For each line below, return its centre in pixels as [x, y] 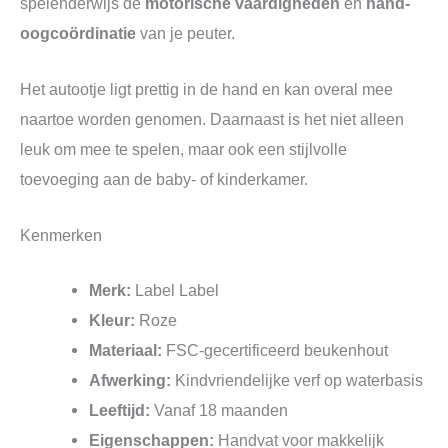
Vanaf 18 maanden [219, 410]
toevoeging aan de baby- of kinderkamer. [164, 179]
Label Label [175, 290]
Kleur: [112, 320]
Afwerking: [130, 380]
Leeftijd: [120, 410]
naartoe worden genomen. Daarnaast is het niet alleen [212, 119]
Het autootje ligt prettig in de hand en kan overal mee [206, 89]
